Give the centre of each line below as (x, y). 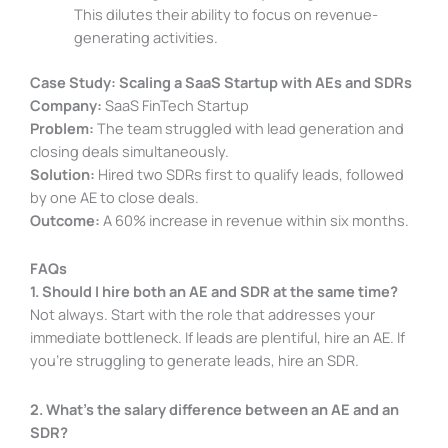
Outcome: (65, 219)
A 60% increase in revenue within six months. (254, 219)
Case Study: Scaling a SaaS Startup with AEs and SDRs (221, 81)
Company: (66, 104)
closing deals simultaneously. (129, 150)
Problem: (62, 127)
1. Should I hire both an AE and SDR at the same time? (214, 291)
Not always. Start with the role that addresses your (202, 314)
